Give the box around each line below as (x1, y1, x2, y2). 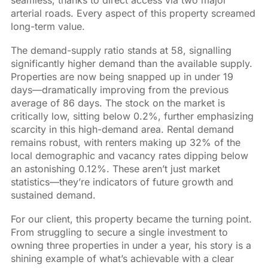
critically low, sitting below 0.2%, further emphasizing (10, 109, 254, 122)
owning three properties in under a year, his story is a (10, 239, 251, 251)
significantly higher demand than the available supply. (10, 57, 252, 69)
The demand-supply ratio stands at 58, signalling (10, 44, 232, 56)
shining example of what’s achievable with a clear (10, 252, 234, 264)
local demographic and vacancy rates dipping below (10, 149, 248, 162)
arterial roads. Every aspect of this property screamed (10, 7, 255, 19)
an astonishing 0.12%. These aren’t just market (10, 162, 220, 175)
